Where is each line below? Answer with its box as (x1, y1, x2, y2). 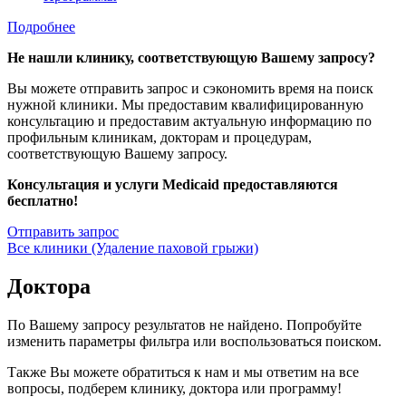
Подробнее (7, 19, 75, 35)
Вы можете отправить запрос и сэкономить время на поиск (7, 81, 373, 97)
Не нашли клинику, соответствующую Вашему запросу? (7, 50, 375, 66)
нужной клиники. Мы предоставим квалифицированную (7, 97, 363, 113)
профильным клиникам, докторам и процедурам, (7, 130, 312, 146)
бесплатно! (7, 193, 78, 209)
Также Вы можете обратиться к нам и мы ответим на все (7, 364, 359, 381)
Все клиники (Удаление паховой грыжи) (7, 240, 258, 256)
